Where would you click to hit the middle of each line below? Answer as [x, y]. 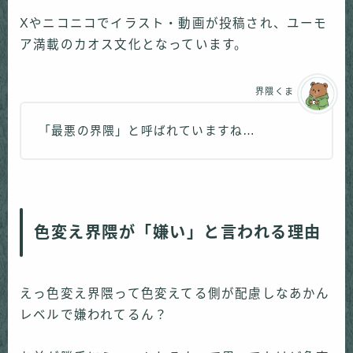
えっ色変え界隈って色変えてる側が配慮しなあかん [175, 294]
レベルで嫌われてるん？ [94, 315]
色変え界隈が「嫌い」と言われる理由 [178, 233]
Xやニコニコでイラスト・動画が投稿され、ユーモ [174, 24]
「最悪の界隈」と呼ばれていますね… [147, 131]
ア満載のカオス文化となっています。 [134, 45]
